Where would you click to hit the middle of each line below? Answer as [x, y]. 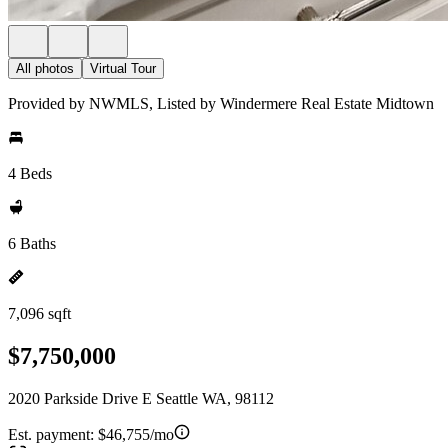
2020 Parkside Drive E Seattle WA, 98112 [141, 398]
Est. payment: [53, 434]
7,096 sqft [39, 313]
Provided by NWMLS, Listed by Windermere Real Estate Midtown [221, 103]
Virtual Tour [123, 68]
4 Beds [30, 173]
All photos [45, 68]
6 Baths [32, 243]
